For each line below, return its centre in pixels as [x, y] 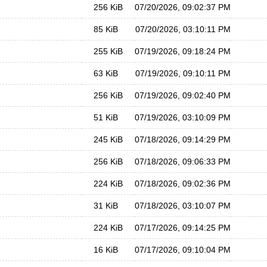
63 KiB [106, 73]
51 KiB [106, 117]
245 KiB [108, 139]
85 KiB [106, 29]
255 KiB [108, 51]
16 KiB [106, 250]
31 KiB [106, 206]
